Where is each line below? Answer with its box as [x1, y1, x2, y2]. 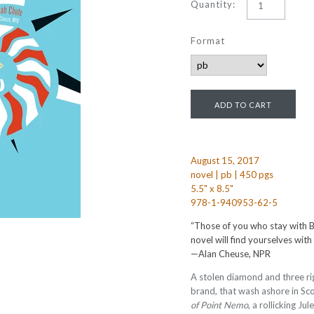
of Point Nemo [191, 299, 248, 310]
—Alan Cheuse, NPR [191, 248, 271, 259]
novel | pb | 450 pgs [191, 169, 273, 180]
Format [191, 35, 225, 46]
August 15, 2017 [191, 155, 259, 166]
